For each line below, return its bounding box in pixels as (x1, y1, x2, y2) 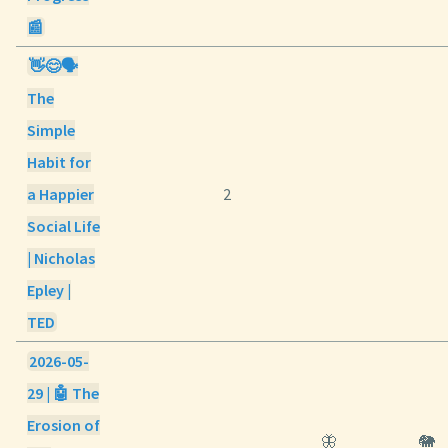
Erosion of (27, 415, 101, 436)
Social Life (27, 216, 101, 237)
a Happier (27, 184, 95, 205)
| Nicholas (27, 248, 96, 269)
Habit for (27, 152, 92, 173)
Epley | (27, 280, 72, 301)
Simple (27, 120, 76, 141)
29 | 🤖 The (27, 383, 100, 404)
